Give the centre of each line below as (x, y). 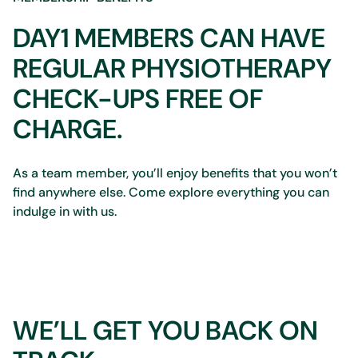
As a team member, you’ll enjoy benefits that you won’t (175, 173)
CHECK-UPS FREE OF (138, 99)
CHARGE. (68, 129)
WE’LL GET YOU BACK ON (165, 330)
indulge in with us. (65, 211)
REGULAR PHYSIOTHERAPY (172, 68)
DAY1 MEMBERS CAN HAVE (169, 38)
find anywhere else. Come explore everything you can (171, 192)
